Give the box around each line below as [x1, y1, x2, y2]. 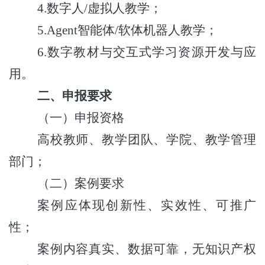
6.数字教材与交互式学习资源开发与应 [37, 44, 256, 59]
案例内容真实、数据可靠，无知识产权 [37, 241, 256, 256]
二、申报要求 [37, 88, 112, 103]
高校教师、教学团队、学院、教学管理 [37, 132, 256, 147]
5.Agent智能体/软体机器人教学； [37, 22, 218, 37]
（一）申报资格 [37, 110, 124, 125]
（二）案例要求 [37, 176, 124, 190]
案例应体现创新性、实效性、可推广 [37, 198, 256, 212]
